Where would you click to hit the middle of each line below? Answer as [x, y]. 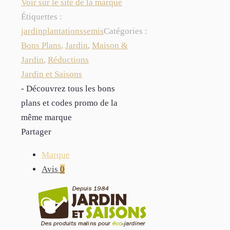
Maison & [110, 46]
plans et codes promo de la [69, 103]
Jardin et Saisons [52, 74]
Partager [36, 132]
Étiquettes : [42, 17]
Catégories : [126, 31]
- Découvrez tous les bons [68, 89]
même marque [46, 118]
